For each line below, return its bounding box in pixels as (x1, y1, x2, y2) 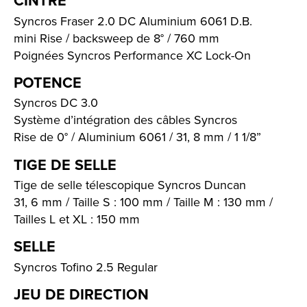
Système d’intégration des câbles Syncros (14, 111, 237, 129)
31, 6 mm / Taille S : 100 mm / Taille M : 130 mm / (14, 193, 273, 210)
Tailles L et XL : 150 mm (14, 210, 140, 228)
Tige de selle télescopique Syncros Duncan (14, 175, 246, 193)
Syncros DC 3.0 (14, 94, 98, 112)
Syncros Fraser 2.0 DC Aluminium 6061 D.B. (14, 12, 252, 29)
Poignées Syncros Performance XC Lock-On (14, 46, 251, 64)
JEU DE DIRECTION (14, 283, 149, 305)
